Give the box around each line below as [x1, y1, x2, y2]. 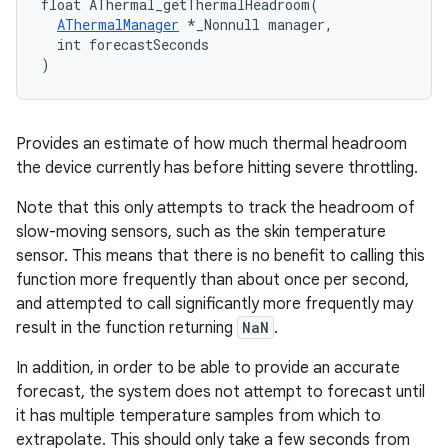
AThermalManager [57, 15, 179, 34]
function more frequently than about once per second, [16, 270, 409, 290]
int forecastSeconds [41, 35, 209, 54]
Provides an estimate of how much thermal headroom [16, 134, 407, 154]
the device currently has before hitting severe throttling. [16, 158, 418, 178]
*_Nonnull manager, [179, 15, 333, 34]
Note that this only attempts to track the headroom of [16, 198, 415, 218]
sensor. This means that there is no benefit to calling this [16, 246, 425, 266]
